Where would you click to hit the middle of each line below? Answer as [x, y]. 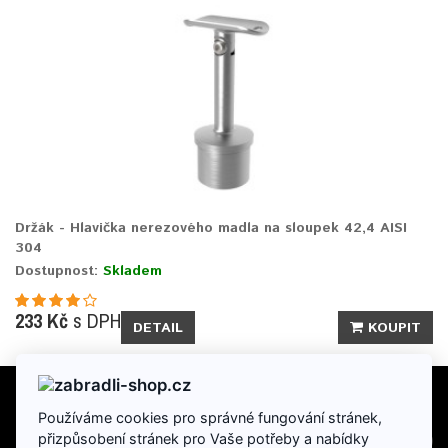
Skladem [132, 270]
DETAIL [158, 327]
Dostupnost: [59, 270]
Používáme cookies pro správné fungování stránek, [210, 417]
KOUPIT [394, 327]
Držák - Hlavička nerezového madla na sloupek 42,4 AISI [211, 227]
